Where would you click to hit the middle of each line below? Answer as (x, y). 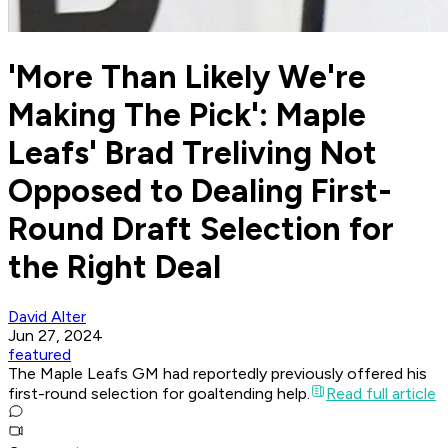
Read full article (381, 394)
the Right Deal (114, 266)
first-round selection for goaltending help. (159, 394)
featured (39, 355)
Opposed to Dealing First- (200, 190)
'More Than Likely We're (187, 76)
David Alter (47, 317)
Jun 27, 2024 (55, 336)
